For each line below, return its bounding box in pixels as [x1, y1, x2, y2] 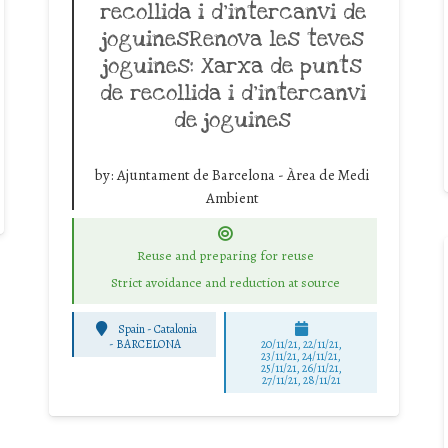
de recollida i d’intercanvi [99, 78, 366, 107]
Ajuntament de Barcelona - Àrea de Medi [117, 164, 370, 185]
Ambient [206, 187, 259, 208]
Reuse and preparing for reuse [136, 246, 314, 266]
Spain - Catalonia [118, 320, 198, 337]
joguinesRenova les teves [101, 24, 364, 53]
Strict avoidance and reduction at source [110, 273, 340, 293]
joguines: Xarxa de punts [103, 51, 362, 80]
